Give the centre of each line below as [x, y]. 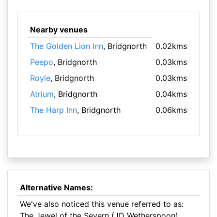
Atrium [42, 94]
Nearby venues [59, 30]
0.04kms [171, 94]
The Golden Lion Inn [66, 46]
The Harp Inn [53, 110]
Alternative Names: [56, 187]
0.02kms [171, 46]
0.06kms [171, 110]
